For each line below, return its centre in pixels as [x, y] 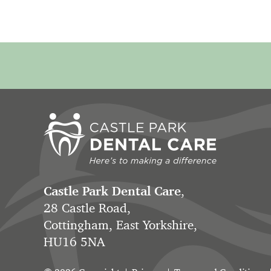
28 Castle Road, [87, 208]
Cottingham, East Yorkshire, [120, 225]
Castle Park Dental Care [112, 191]
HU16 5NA [74, 242]
